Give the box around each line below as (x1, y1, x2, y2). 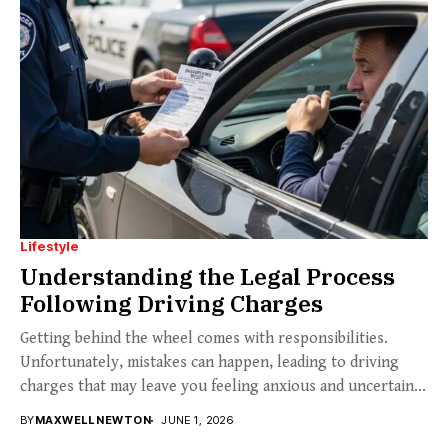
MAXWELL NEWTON (34, 413, 152, 428)
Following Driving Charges (20, 288, 323, 319)
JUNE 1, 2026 (161, 413, 234, 428)
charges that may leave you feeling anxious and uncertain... (20, 377, 426, 397)
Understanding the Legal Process (20, 261, 395, 292)
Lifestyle (20, 238, 79, 255)
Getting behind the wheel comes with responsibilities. (20, 329, 388, 349)
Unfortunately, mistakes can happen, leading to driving (20, 353, 399, 373)
